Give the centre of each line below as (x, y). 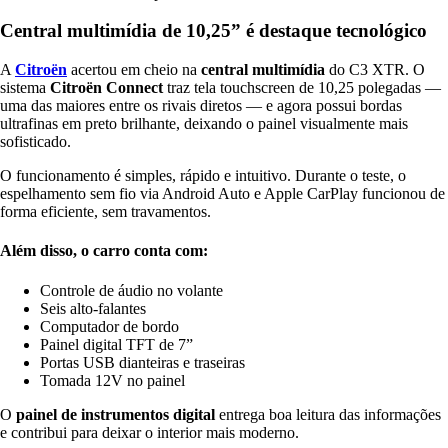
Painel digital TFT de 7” (116, 344)
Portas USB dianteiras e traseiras (142, 362)
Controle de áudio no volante (131, 290)
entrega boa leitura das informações (328, 414)
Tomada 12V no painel (112, 380)
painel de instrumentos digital (115, 414)
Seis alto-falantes (93, 308)
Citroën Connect (106, 87)
